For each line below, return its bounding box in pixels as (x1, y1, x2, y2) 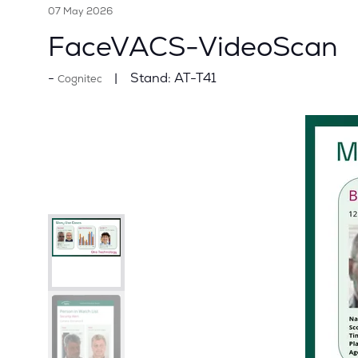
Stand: (130, 70, 171, 87)
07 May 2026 (48, 5, 113, 18)
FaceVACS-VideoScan (48, 29, 338, 65)
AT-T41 (171, 70, 217, 87)
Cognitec (58, 72, 102, 86)
